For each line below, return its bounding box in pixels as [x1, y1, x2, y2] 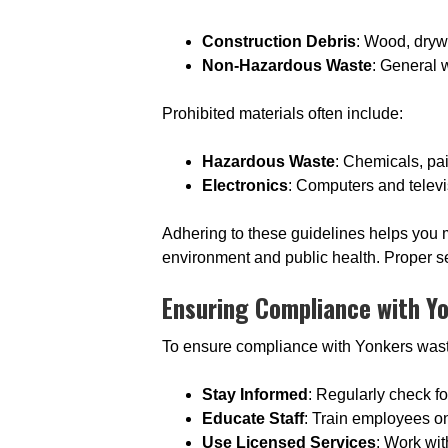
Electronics [202, 177, 288, 194]
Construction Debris [202, 33, 356, 50]
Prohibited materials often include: [162, 105, 403, 122]
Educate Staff [202, 410, 304, 427]
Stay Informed [202, 386, 308, 403]
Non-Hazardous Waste [202, 57, 372, 74]
